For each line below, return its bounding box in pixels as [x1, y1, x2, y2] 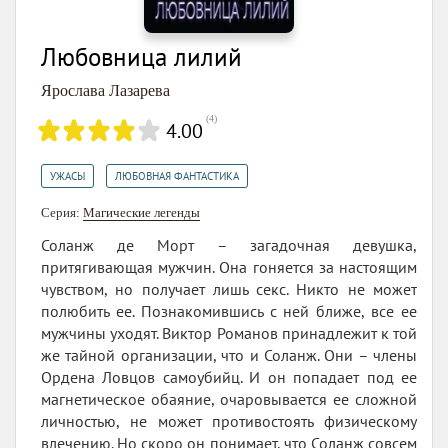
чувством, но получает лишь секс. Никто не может [41, 279, 417, 300]
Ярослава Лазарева [41, 82, 170, 100]
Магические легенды [83, 205, 200, 221]
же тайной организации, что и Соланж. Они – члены [41, 345, 417, 366]
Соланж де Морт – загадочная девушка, [41, 235, 417, 256]
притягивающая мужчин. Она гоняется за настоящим [41, 257, 417, 278]
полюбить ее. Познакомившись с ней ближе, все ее [41, 301, 417, 322]
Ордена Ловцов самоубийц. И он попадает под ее [41, 367, 417, 388]
